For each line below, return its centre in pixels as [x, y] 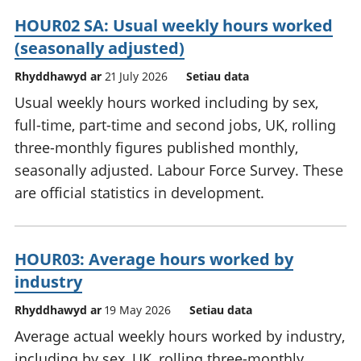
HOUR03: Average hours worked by [154, 259]
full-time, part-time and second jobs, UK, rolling [175, 125]
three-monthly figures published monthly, [156, 148]
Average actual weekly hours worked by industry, [180, 336]
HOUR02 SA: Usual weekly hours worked [174, 26]
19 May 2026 [138, 310]
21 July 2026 [136, 77]
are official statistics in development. [139, 193]
